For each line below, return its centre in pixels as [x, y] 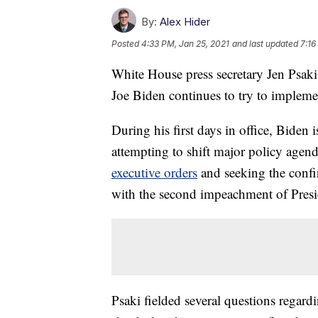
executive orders [154, 172]
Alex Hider [185, 22]
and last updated [265, 44]
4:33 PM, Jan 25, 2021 [185, 44]
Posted [126, 44]
